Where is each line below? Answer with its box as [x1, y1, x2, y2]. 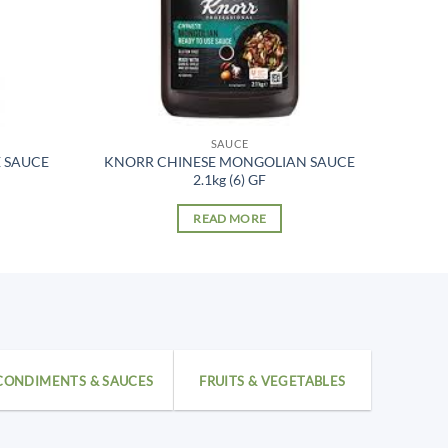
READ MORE [193, 212, 267, 226]
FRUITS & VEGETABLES [199, 372, 346, 389]
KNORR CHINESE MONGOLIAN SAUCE [104, 153, 356, 171]
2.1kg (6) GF [193, 171, 267, 189]
